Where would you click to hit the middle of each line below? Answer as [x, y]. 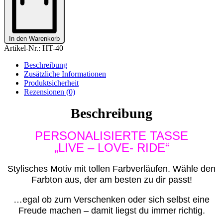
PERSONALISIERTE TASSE [111, 135]
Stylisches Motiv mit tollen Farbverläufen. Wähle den [111, 169]
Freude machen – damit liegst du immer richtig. [111, 211]
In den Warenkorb [34, 38]
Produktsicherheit [51, 83]
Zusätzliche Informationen [65, 74]
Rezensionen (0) [50, 92]
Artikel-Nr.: [23, 48]
